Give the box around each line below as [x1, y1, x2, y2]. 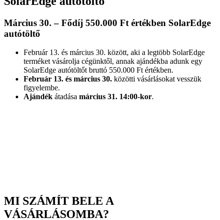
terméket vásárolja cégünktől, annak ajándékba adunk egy [24, 57, 202, 66]
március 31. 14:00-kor [79, 92, 152, 101]
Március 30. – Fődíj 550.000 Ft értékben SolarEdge [4, 17, 211, 28]
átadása [53, 92, 79, 101]
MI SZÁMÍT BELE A [4, 194, 113, 208]
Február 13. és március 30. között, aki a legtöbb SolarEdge [24, 48, 205, 57]
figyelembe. [24, 83, 60, 92]
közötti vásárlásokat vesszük [112, 75, 201, 83]
